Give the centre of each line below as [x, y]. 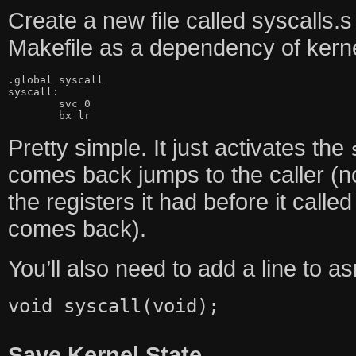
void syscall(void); [113, 306]
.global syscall [55, 80]
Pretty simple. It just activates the [179, 148]
